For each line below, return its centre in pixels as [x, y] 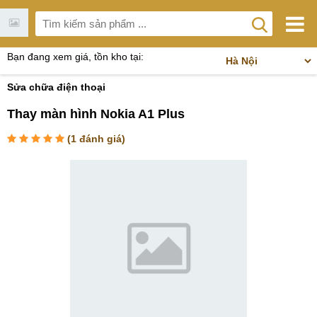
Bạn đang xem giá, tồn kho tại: [75, 57]
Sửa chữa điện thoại [56, 87]
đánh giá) [101, 139]
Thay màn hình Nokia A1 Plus [96, 114]
